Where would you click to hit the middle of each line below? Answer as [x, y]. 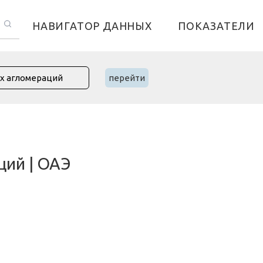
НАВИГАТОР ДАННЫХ [92, 26]
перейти [127, 78]
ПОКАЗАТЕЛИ [216, 26]
